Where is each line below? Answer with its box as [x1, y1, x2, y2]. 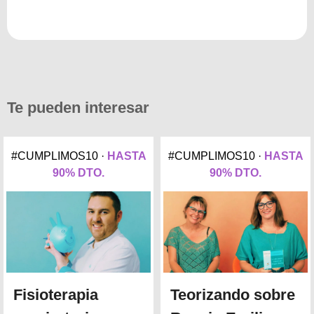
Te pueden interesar [7, 99, 149, 116]
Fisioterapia [13, 285, 98, 303]
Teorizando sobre [170, 285, 295, 303]
